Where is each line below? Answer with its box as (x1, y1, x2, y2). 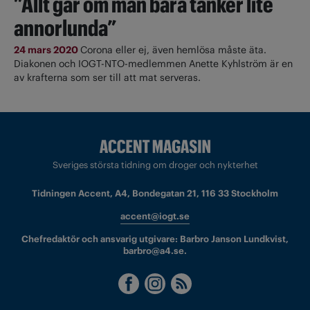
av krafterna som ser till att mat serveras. (14, 71, 201, 84)
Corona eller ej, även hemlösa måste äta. (80, 43, 266, 56)
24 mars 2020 (14, 43, 80, 56)
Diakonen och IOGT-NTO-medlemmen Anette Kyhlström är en (14, 57, 293, 70)
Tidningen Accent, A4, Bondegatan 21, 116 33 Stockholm (32, 188, 278, 200)
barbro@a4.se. (123, 245, 187, 257)
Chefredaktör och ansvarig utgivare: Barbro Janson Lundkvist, (21, 233, 289, 246)
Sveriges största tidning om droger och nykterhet (52, 159, 258, 172)
